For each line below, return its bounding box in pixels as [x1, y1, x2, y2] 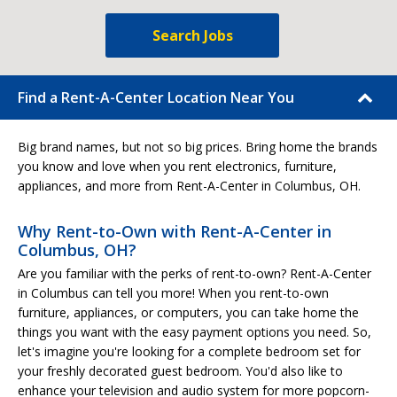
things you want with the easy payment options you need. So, [18, 323, 371, 340]
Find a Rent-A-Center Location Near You [18, 88, 294, 107]
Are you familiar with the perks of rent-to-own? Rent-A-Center [18, 265, 371, 282]
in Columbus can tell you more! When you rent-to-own [18, 284, 329, 301]
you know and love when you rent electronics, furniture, [18, 158, 337, 175]
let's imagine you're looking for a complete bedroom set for [18, 343, 361, 360]
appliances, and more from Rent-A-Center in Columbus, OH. [18, 177, 361, 194]
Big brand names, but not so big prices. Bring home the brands [18, 138, 378, 155]
